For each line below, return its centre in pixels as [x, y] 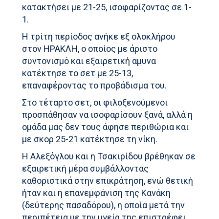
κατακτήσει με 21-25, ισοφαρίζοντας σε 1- [107, 7]
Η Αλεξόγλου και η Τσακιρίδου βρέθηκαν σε [109, 156]
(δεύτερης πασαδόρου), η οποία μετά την [104, 205]
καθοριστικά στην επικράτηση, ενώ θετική [108, 181]
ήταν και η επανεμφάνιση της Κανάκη [97, 193]
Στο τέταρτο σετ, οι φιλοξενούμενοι [95, 103]
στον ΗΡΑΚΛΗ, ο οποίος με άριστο [90, 49]
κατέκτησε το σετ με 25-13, [78, 73]
